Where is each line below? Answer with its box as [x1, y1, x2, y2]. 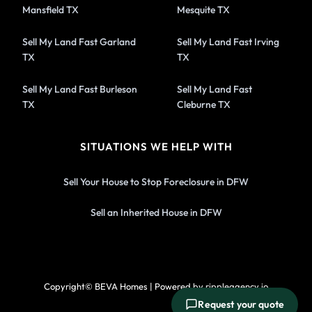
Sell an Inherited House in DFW [90, 205, 222, 219]
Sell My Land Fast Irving [177, 35, 279, 48]
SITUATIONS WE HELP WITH [79, 139, 233, 153]
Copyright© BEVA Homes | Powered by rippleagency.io [44, 280, 268, 292]
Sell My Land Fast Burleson [22, 82, 138, 95]
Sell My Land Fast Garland [22, 35, 136, 48]
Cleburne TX [177, 97, 231, 111]
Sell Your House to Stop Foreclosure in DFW [63, 175, 249, 188]
